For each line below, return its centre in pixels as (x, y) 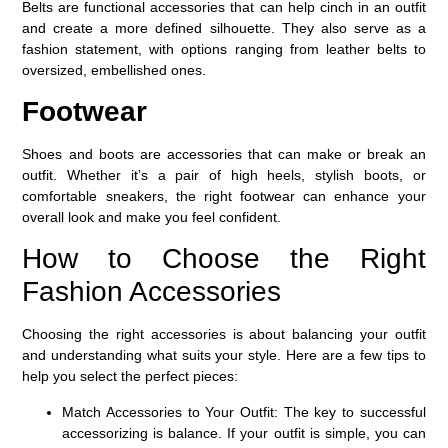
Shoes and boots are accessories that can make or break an (224, 154)
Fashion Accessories (152, 292)
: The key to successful (350, 411)
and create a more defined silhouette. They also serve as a (224, 27)
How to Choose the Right (224, 259)
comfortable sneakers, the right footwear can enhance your (224, 196)
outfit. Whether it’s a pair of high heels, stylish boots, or (224, 175)
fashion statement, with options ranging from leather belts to (224, 48)
